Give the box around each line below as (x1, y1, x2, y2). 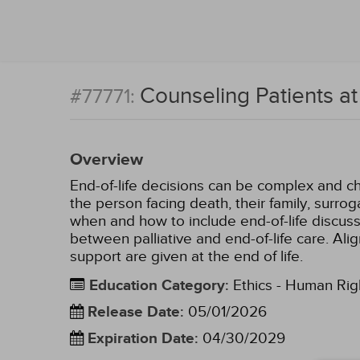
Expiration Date (88, 329, 194, 348)
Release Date (88, 303, 180, 321)
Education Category (89, 276, 225, 295)
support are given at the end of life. (70, 247, 303, 265)
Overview (70, 149, 143, 170)
